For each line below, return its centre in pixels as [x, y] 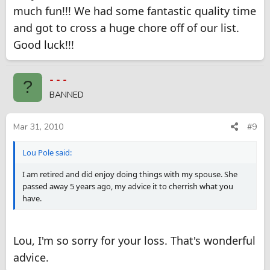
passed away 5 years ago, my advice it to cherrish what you [128, 187]
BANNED [67, 95]
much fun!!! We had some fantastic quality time [135, 11]
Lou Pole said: [47, 153]
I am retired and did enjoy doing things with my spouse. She [130, 174]
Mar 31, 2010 [38, 127]
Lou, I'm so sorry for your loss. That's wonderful [134, 241]
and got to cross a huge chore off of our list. [126, 27]
